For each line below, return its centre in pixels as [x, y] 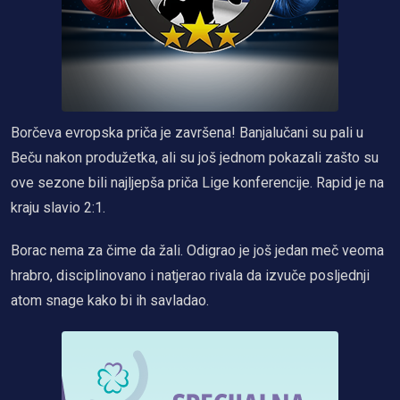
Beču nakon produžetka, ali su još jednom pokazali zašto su [195, 158]
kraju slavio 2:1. [58, 208]
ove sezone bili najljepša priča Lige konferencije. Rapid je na [197, 183]
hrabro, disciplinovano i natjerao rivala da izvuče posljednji [190, 276]
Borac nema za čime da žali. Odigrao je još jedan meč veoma [197, 251]
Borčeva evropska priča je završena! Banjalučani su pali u [187, 133]
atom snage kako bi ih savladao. [110, 301]
